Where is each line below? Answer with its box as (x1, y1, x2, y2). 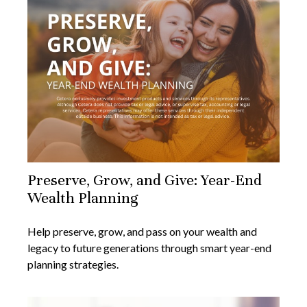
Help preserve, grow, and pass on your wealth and (27, 225, 257, 238)
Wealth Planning (27, 188, 138, 208)
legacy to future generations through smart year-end (27, 241, 271, 255)
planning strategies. (27, 258, 119, 271)
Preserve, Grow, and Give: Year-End (27, 171, 262, 190)
